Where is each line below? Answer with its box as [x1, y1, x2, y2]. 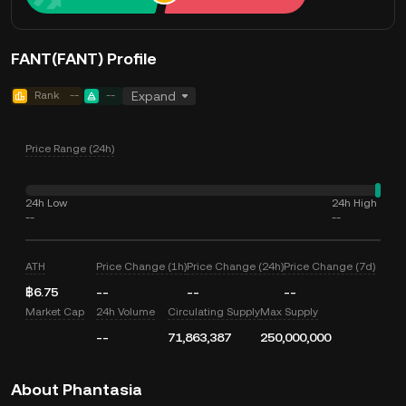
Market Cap [25, 305, 84, 318]
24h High [332, 197, 377, 209]
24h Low [25, 197, 67, 209]
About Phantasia [11, 380, 142, 399]
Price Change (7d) [284, 260, 376, 273]
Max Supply [259, 305, 318, 318]
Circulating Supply [167, 305, 260, 318]
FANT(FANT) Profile [11, 49, 157, 68]
